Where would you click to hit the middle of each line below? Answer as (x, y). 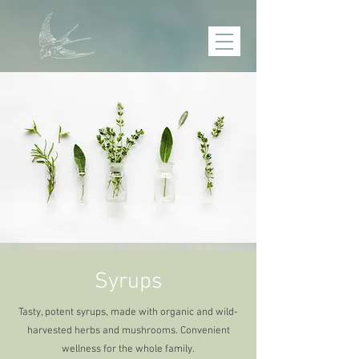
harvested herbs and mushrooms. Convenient (128, 331)
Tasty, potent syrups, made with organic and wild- (128, 313)
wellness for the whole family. (128, 349)
